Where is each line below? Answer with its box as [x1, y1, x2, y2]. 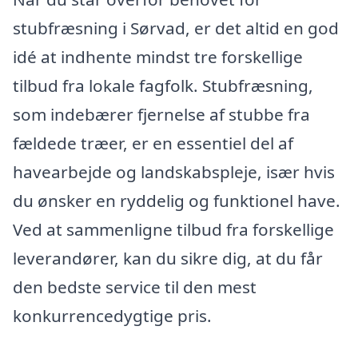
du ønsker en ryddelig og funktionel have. [13, 189, 340, 213]
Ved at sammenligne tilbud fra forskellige [13, 218, 334, 241]
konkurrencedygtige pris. [13, 304, 212, 328]
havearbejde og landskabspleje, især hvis [13, 161, 335, 184]
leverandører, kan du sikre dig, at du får [13, 247, 323, 270]
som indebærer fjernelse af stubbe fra [13, 103, 310, 126]
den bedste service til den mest [13, 276, 257, 299]
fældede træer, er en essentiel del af [13, 132, 293, 155]
